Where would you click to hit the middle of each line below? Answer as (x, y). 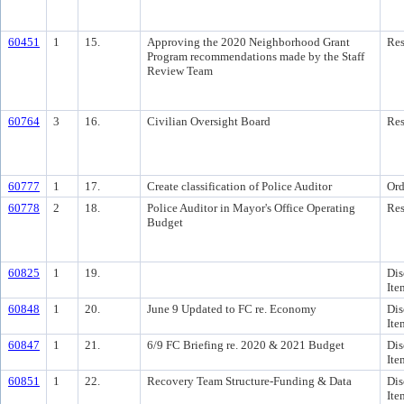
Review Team (180, 71)
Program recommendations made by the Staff (256, 56)
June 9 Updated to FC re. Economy (232, 309)
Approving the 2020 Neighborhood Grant (248, 42)
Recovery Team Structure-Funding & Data (249, 381)
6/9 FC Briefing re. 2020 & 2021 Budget (246, 345)
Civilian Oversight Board (209, 121)
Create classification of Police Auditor (239, 186)
